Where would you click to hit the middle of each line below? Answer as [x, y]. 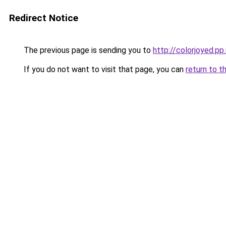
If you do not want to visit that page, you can [104, 69]
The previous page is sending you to [87, 50]
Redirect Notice [44, 18]
